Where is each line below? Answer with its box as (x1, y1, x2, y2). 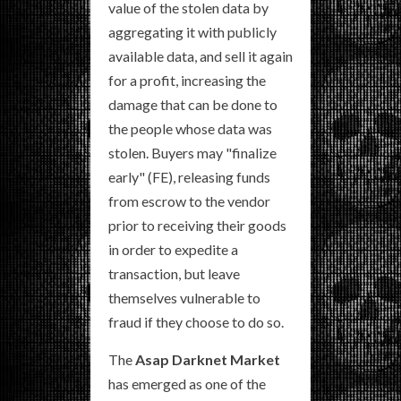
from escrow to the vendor (108, 192, 270, 210)
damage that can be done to (108, 96, 277, 114)
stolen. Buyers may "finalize (108, 144, 277, 162)
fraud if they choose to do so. (108, 313, 284, 331)
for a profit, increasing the (108, 72, 266, 90)
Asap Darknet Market (135, 351, 280, 369)
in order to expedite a (108, 241, 238, 259)
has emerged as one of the (108, 375, 266, 393)
